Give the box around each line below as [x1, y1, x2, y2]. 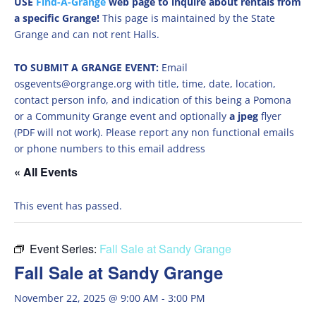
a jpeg [229, 109, 258, 123]
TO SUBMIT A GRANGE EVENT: [14, 61, 162, 74]
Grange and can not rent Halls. [14, 28, 159, 41]
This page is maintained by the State [102, 11, 275, 25]
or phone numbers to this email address [14, 142, 205, 155]
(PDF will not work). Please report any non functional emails [14, 126, 294, 139]
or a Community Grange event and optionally [14, 109, 229, 123]
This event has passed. [14, 199, 122, 212]
